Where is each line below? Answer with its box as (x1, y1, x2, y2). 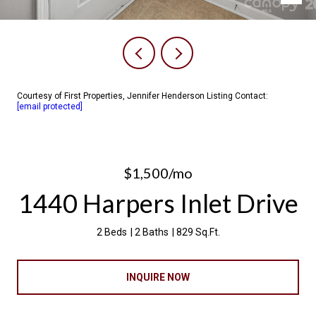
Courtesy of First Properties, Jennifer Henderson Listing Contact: (17, 91, 268, 101)
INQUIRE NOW (126, 271, 190, 283)
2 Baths (134, 226, 169, 238)
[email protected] (17, 102, 83, 111)
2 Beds (96, 226, 127, 238)
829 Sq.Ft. (176, 226, 220, 238)
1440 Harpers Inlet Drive (18, 188, 298, 219)
